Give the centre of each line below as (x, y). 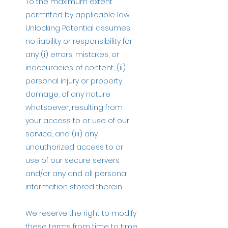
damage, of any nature (68, 94)
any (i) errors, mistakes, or (72, 54)
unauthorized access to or (74, 147)
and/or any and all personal (77, 173)
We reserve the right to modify (81, 213)
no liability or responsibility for (79, 41)
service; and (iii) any (62, 134)
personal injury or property (74, 81)
